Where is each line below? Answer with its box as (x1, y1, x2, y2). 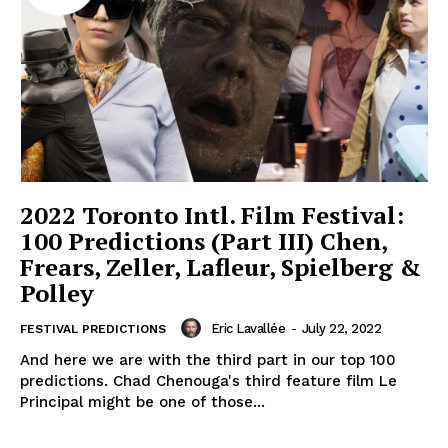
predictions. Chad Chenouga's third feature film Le (20, 372, 113, 391)
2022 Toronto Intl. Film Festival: (20, 199, 404, 232)
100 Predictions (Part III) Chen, (20, 225, 388, 258)
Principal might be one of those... (20, 393, 265, 412)
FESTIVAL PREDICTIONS (20, 322, 166, 337)
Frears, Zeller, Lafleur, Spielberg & (20, 251, 421, 284)
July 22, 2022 (301, 320, 381, 336)
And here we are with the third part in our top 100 (20, 351, 396, 370)
